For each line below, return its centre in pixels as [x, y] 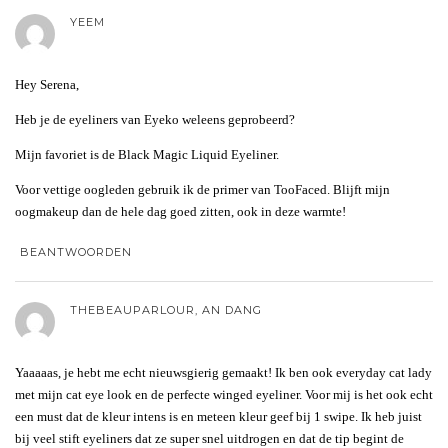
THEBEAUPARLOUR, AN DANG [166, 309]
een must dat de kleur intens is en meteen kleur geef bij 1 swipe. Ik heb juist [218, 416]
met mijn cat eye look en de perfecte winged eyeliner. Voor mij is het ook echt [224, 394]
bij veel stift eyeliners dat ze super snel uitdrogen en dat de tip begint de [209, 438]
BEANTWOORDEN [76, 251]
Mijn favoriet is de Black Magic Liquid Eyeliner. [147, 154]
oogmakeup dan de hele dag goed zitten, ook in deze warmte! [180, 211]
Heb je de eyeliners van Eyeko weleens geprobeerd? [155, 119]
